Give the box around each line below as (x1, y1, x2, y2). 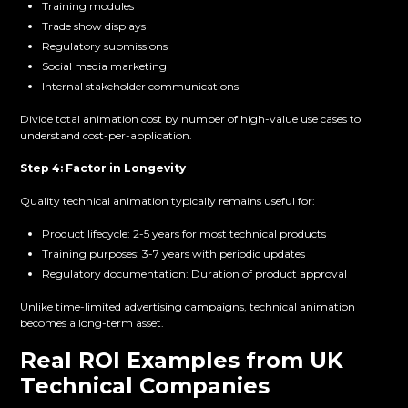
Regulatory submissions (42, 39, 168, 54)
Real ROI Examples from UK (20, 347, 344, 374)
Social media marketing (42, 59, 168, 74)
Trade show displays (42, 19, 147, 34)
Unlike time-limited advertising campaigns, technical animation (20, 300, 356, 314)
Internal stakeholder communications (42, 79, 240, 94)
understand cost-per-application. (20, 128, 193, 143)
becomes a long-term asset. (20, 316, 165, 331)
